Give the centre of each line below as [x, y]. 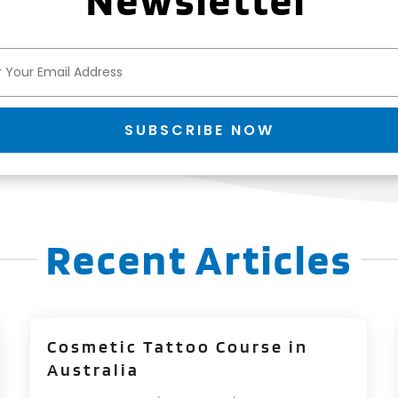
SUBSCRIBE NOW [199, 131]
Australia [94, 369]
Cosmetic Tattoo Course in [178, 346]
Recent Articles [199, 259]
